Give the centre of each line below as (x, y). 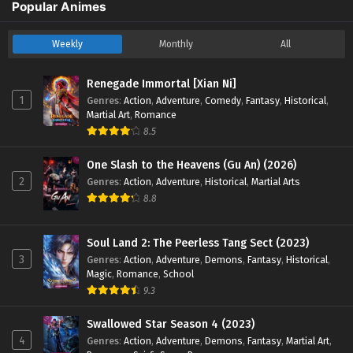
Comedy (223, 101)
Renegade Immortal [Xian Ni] (162, 84)
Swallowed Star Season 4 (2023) (171, 324)
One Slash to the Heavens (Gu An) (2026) (191, 165)
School (178, 273)
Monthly (176, 45)
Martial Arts (276, 182)
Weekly (67, 45)
